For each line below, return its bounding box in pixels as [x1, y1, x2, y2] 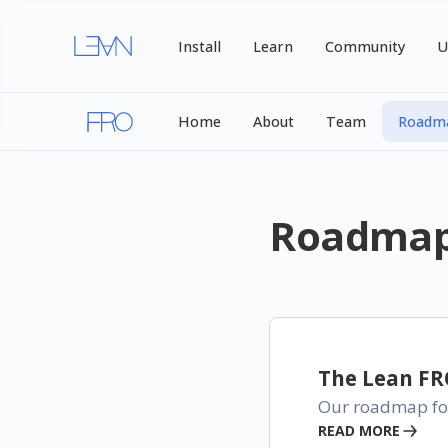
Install [178, 36, 221, 56]
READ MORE [318, 421, 401, 440]
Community [325, 36, 405, 56]
